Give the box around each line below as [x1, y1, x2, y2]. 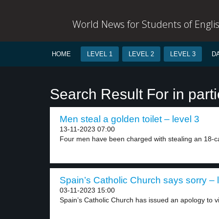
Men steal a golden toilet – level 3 [60, 114, 199, 124]
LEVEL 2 [129, 50, 154, 58]
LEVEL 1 [87, 50, 112, 58]
